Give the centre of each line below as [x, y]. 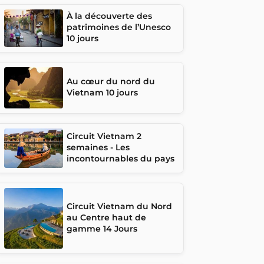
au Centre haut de [106, 217]
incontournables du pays [121, 158]
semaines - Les [98, 147]
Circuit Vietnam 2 [104, 136]
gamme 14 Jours [102, 228]
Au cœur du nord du [111, 81]
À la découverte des [109, 16]
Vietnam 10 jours [102, 92]
